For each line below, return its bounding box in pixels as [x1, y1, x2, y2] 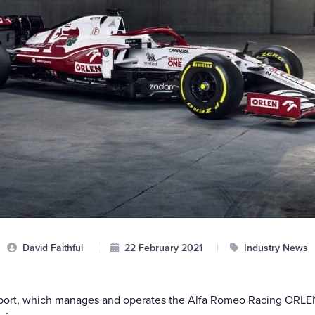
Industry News [241, 240, 308, 255]
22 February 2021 [122, 240, 205, 255]
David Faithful [20, 240, 86, 255]
